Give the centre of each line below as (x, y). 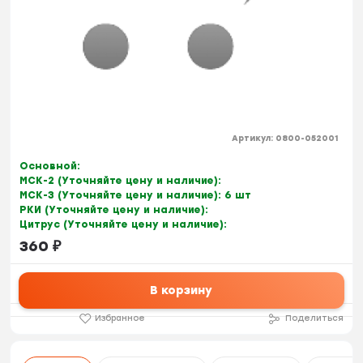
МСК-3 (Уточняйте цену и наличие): (122, 196)
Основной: (49, 167)
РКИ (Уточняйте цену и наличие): (113, 210)
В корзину (181, 291)
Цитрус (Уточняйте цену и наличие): (123, 225)
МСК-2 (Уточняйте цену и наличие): (120, 181)
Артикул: (254, 138)
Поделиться (315, 318)
